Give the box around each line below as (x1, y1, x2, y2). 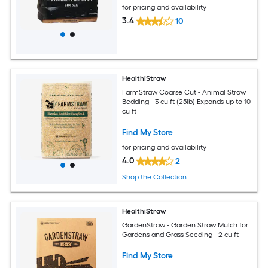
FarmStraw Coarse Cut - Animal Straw (122, 87, 246, 96)
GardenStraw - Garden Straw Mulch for (122, 221, 249, 230)
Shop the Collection (122, 173, 187, 182)
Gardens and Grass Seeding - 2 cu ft (122, 230, 239, 239)
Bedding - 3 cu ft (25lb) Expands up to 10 (122, 97, 251, 106)
